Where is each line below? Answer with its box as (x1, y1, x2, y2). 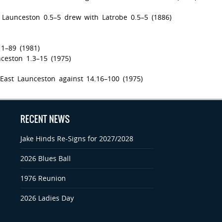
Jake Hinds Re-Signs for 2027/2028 (20, 133, 134, 143)
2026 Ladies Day (20, 193, 74, 203)
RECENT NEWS (20, 112, 70, 126)
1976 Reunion (20, 173, 66, 183)
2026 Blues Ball (20, 153, 71, 163)
